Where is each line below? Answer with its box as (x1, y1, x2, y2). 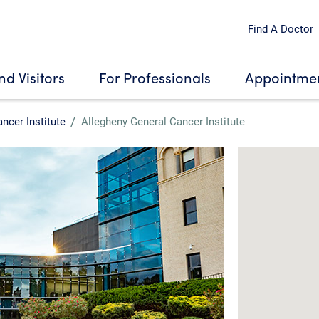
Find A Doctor (248, 21, 313, 36)
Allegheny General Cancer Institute (81, 114, 245, 128)
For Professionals (99, 67, 211, 88)
